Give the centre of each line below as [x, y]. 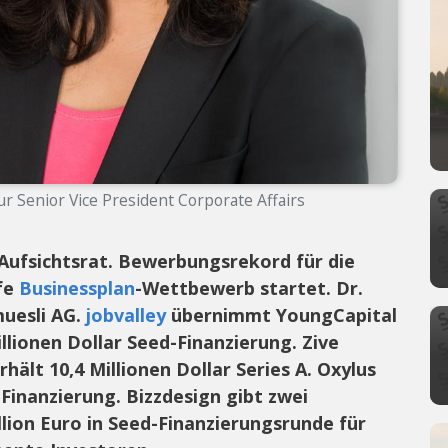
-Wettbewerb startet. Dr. [249, 287]
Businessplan [77, 287]
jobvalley [126, 314]
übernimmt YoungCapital [281, 314]
